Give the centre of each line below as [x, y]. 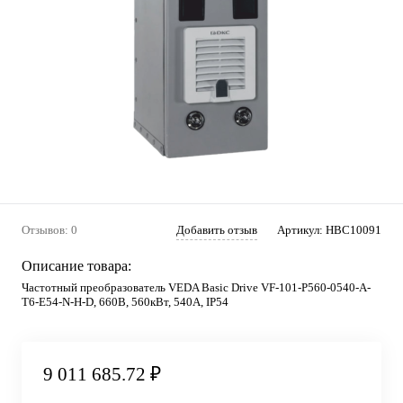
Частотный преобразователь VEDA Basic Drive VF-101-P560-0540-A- [196, 287]
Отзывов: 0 [49, 230]
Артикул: [301, 230]
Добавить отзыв [217, 230]
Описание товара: [76, 266]
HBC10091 [354, 230]
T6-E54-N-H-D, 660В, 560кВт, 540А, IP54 [125, 302]
